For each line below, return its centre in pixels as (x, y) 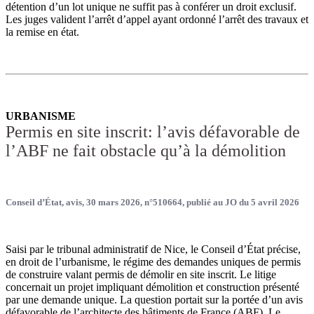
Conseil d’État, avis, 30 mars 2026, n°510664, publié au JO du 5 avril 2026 (152, 203)
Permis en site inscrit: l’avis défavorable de (153, 132)
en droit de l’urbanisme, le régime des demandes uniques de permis (153, 262)
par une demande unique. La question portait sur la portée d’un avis (154, 300)
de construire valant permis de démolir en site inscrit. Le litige (141, 275)
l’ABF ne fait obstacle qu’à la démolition (146, 151)
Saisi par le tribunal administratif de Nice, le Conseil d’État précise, (153, 250)
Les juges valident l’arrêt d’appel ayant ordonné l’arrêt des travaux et (157, 20)
